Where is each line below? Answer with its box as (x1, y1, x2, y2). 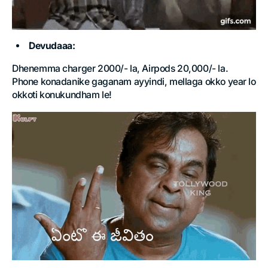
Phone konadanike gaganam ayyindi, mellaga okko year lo (12, 76, 256, 88)
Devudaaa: (29, 40, 75, 52)
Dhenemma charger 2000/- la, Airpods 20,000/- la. (12, 63, 229, 75)
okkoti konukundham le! (12, 89, 112, 101)
